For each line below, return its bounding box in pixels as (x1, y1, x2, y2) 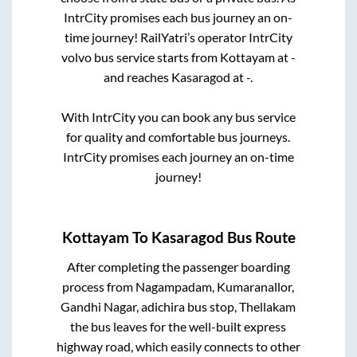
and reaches (104, 69, 172, 85)
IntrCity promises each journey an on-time (62, 149, 294, 165)
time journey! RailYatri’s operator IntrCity (64, 29, 292, 45)
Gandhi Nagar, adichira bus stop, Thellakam (61, 298, 296, 314)
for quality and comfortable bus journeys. (66, 129, 291, 145)
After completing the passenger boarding (66, 258, 290, 274)
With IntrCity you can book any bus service (61, 109, 296, 125)
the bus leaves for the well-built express (70, 318, 287, 334)
